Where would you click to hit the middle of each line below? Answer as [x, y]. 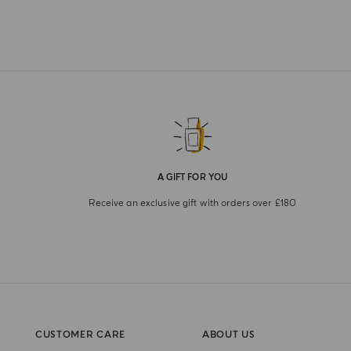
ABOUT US [228, 335]
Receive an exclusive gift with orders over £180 [193, 203]
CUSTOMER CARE [80, 335]
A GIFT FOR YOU [193, 177]
